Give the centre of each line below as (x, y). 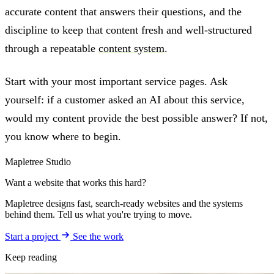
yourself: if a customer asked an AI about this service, (125, 100)
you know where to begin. (63, 137)
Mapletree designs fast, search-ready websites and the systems (124, 204)
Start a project (33, 237)
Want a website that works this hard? (76, 183)
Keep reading (31, 257)
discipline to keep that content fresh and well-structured (128, 30)
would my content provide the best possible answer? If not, (136, 118)
